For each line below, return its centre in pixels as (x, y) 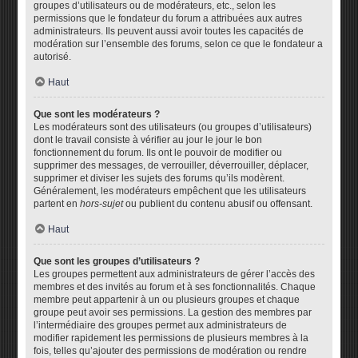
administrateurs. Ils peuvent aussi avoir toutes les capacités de (169, 31)
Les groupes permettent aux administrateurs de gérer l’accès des (175, 274)
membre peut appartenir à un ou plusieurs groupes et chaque (167, 300)
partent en (57, 204)
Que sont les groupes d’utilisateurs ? (117, 261)
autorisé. (53, 57)
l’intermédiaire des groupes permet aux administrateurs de (161, 325)
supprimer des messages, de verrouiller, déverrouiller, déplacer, (171, 165)
